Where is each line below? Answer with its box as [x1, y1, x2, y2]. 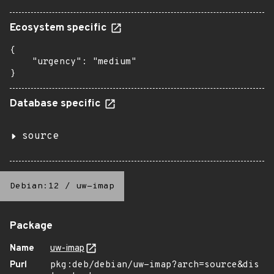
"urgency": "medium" [10, 56, 136, 68]
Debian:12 [10, 181, 59, 191]
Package [10, 220, 53, 233]
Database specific [10, 97, 103, 111]
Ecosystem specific [10, 21, 109, 35]
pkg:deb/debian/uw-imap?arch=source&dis [50, 259, 259, 271]
